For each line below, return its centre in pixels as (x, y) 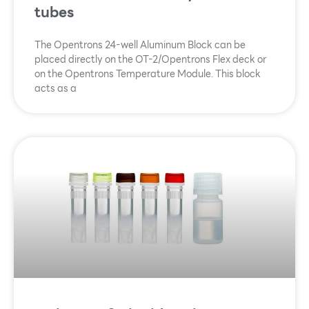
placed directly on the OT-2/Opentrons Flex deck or (150, 60)
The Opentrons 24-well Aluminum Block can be (140, 45)
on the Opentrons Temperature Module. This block (148, 74)
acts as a (56, 89)
